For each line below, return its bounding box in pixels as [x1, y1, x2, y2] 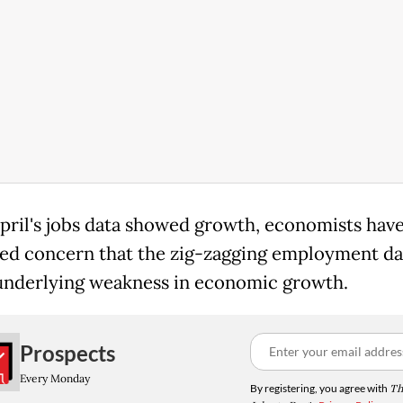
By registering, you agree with [249, 381, 390, 396]
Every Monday [19, 371, 90, 385]
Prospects [19, 339, 115, 366]
